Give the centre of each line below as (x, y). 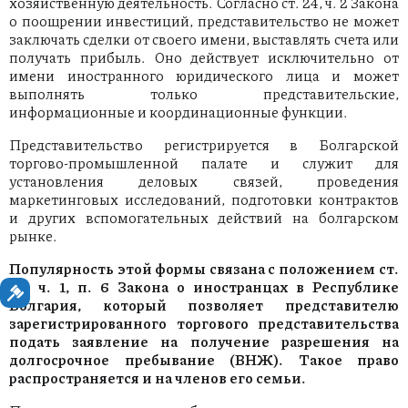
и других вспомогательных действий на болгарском (204, 218)
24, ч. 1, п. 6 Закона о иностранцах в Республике (204, 287)
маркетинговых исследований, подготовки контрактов (204, 199)
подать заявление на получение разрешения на (204, 342)
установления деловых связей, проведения (204, 181)
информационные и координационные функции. (178, 112)
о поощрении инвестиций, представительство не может (204, 21)
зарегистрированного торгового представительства (204, 323)
